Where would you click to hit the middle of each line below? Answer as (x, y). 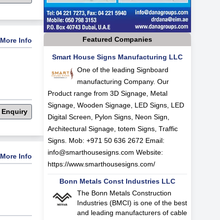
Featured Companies (117, 39)
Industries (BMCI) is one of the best (132, 203)
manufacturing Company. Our (123, 81)
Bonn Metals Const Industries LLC (117, 181)
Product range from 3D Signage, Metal (107, 93)
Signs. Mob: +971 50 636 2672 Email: (106, 140)
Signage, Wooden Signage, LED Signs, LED (116, 105)
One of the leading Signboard (123, 69)
